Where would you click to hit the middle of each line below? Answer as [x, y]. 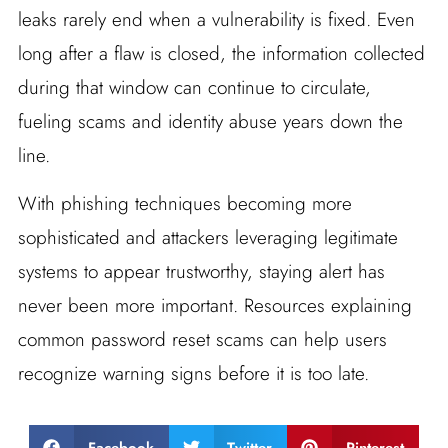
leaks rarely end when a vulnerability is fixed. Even [216, 20]
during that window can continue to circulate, [194, 88]
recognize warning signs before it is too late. [193, 374]
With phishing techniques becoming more [184, 204]
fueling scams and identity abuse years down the [210, 122]
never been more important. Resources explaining [214, 306]
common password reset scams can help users [202, 340]
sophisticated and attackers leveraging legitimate [207, 238]
